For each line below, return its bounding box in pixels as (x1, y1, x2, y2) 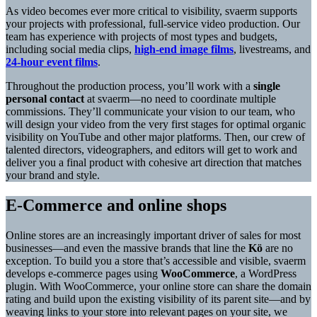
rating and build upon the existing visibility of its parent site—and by (6, 292, 311, 305)
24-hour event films (6, 56, 98, 69)
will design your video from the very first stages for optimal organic (6, 118, 306, 131)
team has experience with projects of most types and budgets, (6, 30, 277, 43)
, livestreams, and (234, 43, 311, 56)
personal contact (6, 93, 84, 105)
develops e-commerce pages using (6, 267, 161, 279)
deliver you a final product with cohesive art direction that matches (6, 156, 301, 169)
